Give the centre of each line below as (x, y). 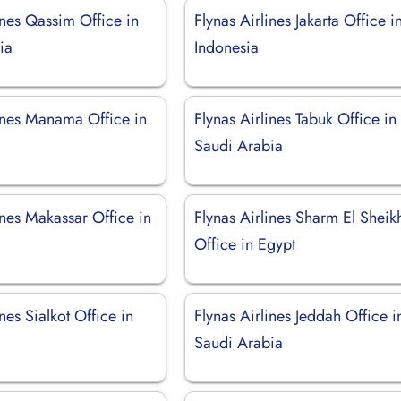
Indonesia (227, 47)
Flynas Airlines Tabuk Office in (296, 119)
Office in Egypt (245, 244)
